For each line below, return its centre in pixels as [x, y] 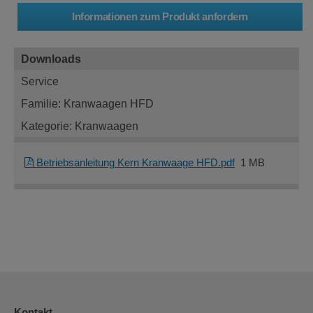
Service [40, 81]
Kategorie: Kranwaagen [80, 125]
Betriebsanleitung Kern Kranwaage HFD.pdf [134, 162]
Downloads [51, 58]
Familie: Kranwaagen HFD [87, 103]
